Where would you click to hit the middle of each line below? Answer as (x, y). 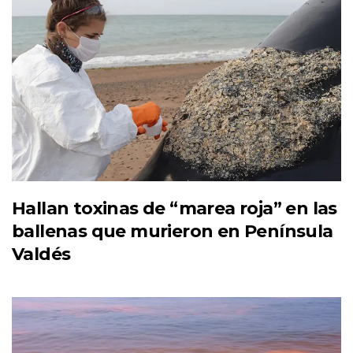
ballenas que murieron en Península (173, 231)
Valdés (41, 254)
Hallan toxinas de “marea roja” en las (175, 208)
